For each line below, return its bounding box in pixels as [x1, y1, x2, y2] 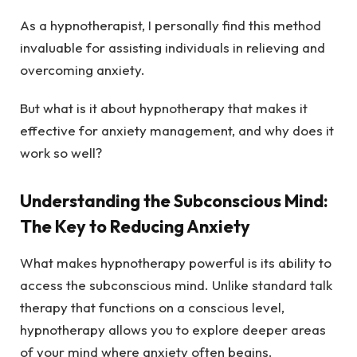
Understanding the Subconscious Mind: [20, 189, 328, 212]
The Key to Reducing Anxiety [20, 214, 250, 237]
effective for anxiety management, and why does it [20, 122, 334, 139]
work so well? [20, 144, 102, 162]
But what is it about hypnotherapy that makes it [20, 100, 308, 117]
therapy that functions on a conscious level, [20, 299, 284, 316]
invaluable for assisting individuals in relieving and [20, 38, 325, 56]
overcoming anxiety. [20, 61, 145, 78]
